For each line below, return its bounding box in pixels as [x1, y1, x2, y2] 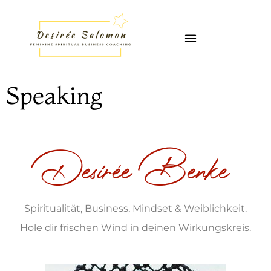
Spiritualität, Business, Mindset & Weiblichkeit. [24, 203, 247, 214]
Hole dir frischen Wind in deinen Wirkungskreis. [20, 222, 251, 233]
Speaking [6, 80, 102, 110]
